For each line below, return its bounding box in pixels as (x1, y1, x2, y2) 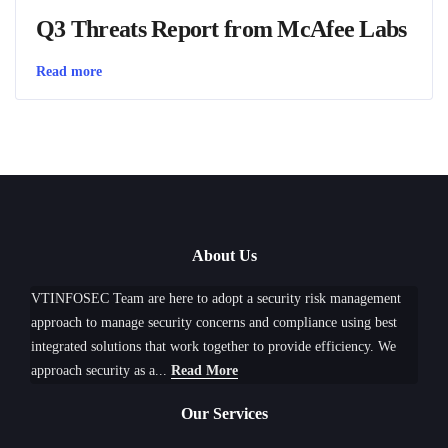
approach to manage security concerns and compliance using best (31, 315, 397, 331)
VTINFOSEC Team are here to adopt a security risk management (31, 291, 401, 307)
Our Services (180, 405, 268, 423)
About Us (191, 247, 257, 265)
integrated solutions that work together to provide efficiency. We (31, 339, 396, 355)
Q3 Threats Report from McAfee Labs (36, 16, 407, 43)
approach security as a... (31, 363, 171, 379)
